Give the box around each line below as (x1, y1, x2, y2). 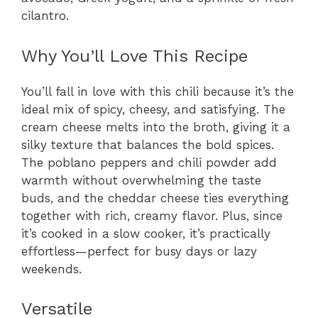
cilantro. (21, 9, 69, 23)
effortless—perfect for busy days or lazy (21, 243, 257, 258)
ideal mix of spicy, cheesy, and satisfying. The (21, 102, 285, 116)
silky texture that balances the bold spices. (21, 137, 274, 152)
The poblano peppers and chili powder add (21, 155, 277, 170)
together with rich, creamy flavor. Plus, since (21, 208, 283, 223)
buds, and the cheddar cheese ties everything (21, 190, 289, 205)
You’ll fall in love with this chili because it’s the (21, 84, 294, 99)
